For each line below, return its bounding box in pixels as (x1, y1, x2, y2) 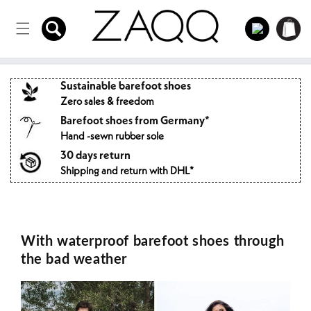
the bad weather (21, 249, 127, 267)
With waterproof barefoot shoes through (21, 231, 285, 249)
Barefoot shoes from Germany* (60, 113, 210, 128)
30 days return (60, 148, 131, 162)
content (20, 22, 60, 35)
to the (20, 9, 51, 22)
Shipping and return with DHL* (60, 164, 194, 178)
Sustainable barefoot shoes (60, 78, 192, 93)
